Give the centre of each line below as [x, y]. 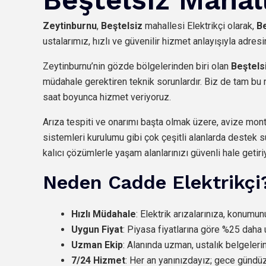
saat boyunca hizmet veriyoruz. [107, 97]
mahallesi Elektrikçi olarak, [199, 26]
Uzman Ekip [97, 245]
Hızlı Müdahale [104, 214]
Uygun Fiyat [97, 229]
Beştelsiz [122, 26]
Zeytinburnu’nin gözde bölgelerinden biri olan [137, 66]
